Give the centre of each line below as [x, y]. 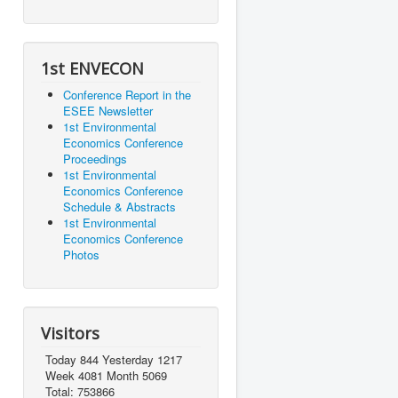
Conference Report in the [127, 95]
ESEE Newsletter [108, 111]
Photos [81, 255]
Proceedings [95, 159]
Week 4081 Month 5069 [106, 376]
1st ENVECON [92, 69]
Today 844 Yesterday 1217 [113, 360]
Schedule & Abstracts [119, 207]
